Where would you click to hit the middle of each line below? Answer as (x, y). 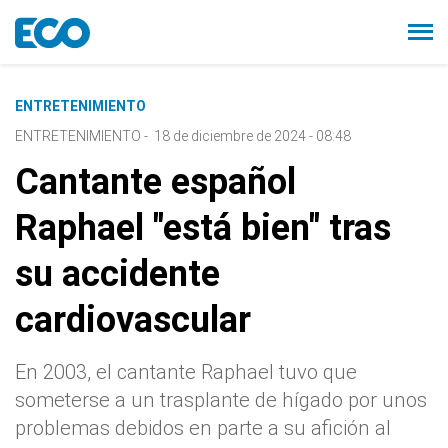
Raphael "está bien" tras (203, 228)
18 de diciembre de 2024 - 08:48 (252, 136)
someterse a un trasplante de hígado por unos (221, 400)
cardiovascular (133, 320)
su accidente (117, 274)
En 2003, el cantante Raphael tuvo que (186, 372)
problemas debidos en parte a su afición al (203, 428)
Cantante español (155, 182)
